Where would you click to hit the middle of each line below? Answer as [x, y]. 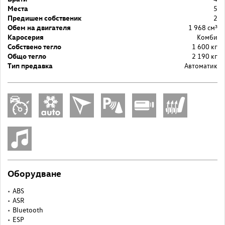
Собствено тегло [34, 46]
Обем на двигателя [39, 27]
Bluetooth [28, 209]
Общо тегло [27, 56]
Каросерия [26, 37]
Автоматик [201, 65]
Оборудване [34, 173]
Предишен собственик [44, 18]
